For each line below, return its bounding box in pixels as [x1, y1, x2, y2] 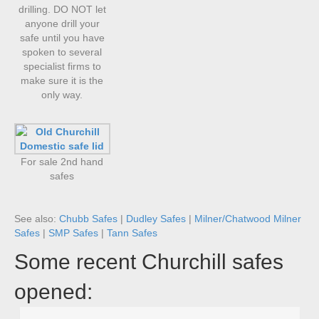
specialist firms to [23, 61, 101, 72]
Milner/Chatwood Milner [194, 213, 301, 224]
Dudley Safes [126, 213, 186, 224]
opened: [14, 280, 93, 303]
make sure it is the [21, 75, 104, 86]
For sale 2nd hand [21, 156, 104, 167]
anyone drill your [24, 18, 100, 29]
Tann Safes [107, 227, 157, 239]
